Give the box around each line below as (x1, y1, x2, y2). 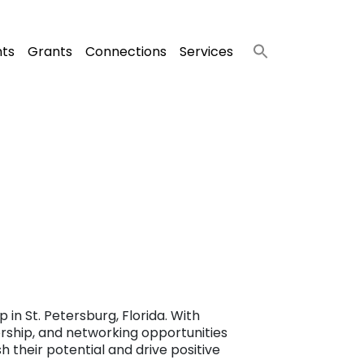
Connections (85, 41, 167, 61)
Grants (28, 41, 72, 61)
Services (180, 41, 233, 61)
